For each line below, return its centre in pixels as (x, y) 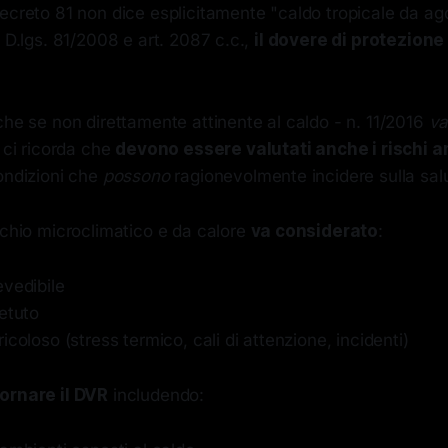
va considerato (314, 231)
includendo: (156, 395)
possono (136, 176)
